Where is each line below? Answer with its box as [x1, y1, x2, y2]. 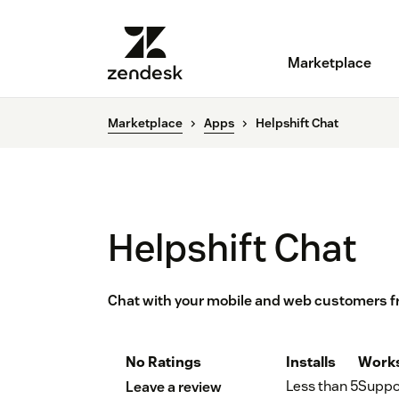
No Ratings [126, 353, 201, 372]
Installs [286, 353, 336, 372]
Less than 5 [286, 377, 358, 396]
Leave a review [126, 378, 222, 397]
